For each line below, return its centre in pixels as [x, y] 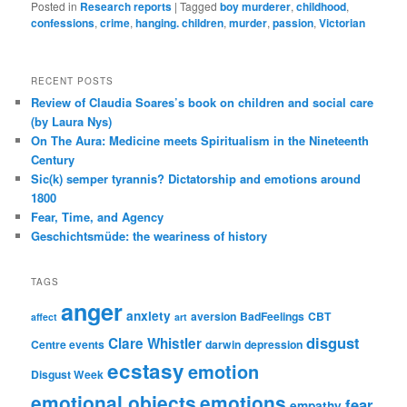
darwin [223, 344]
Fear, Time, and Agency [98, 217]
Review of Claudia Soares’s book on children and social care [203, 103]
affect [45, 316]
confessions [63, 23]
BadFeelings [273, 316]
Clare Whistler [155, 343]
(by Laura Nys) [72, 122]
